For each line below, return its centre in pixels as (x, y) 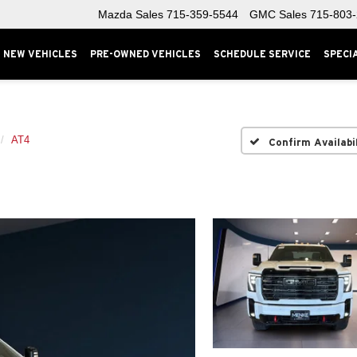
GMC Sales (278, 15)
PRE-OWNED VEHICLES (145, 54)
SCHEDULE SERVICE (262, 54)
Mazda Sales (131, 15)
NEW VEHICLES (40, 54)
